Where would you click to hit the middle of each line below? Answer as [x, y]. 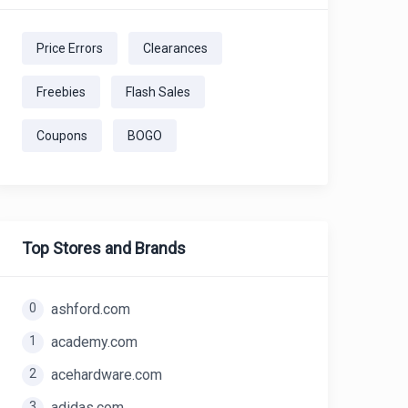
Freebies [61, 92]
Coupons [62, 136]
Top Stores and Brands [104, 248]
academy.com [94, 342]
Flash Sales [158, 92]
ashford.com [91, 309]
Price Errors [70, 48]
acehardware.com [107, 375]
